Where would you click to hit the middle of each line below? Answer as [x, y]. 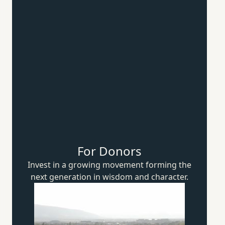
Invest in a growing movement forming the [109, 165]
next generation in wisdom [82, 177]
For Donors [109, 151]
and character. [161, 177]
